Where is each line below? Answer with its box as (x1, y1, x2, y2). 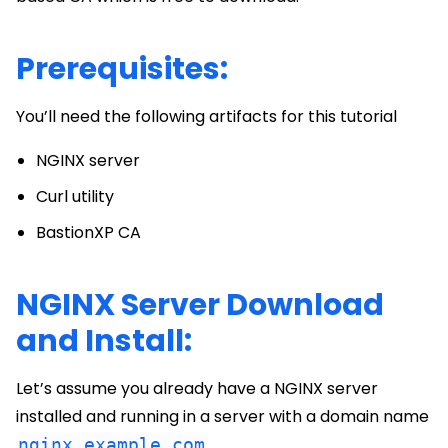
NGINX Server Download (16, 284, 384, 326)
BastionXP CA (36, 221, 141, 244)
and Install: (16, 320, 192, 362)
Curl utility (36, 185, 114, 208)
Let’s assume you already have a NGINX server (16, 377, 378, 400)
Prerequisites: (16, 48, 228, 90)
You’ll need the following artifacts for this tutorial (16, 105, 397, 128)
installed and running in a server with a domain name (16, 405, 429, 428)
